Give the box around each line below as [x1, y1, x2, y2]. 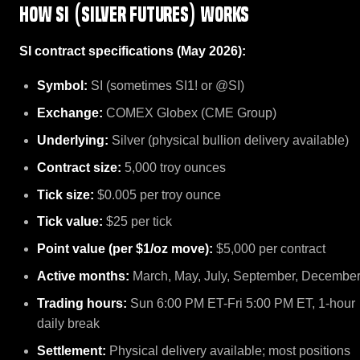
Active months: [37, 268, 130, 283]
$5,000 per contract [213, 242, 326, 256]
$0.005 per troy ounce [94, 187, 222, 202]
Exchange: [37, 106, 104, 121]
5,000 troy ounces [121, 160, 227, 174]
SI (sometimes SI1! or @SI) [88, 79, 245, 93]
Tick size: [37, 187, 95, 202]
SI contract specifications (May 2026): [19, 43, 246, 58]
